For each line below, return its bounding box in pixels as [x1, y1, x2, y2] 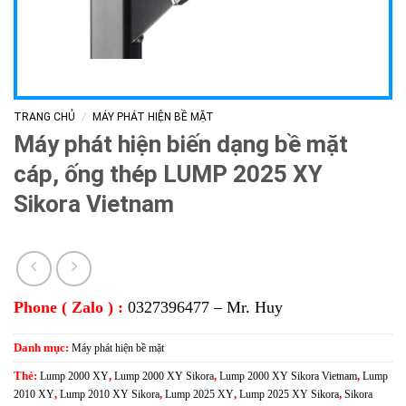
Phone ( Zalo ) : [14, 298, 123, 317]
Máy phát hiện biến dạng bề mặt [14, 130, 348, 158]
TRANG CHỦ [14, 111, 75, 123]
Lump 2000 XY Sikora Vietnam [219, 370, 357, 383]
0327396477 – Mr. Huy [123, 298, 283, 317]
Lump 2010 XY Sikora [60, 388, 159, 401]
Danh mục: [14, 342, 72, 355]
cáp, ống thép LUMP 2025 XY [14, 159, 323, 188]
